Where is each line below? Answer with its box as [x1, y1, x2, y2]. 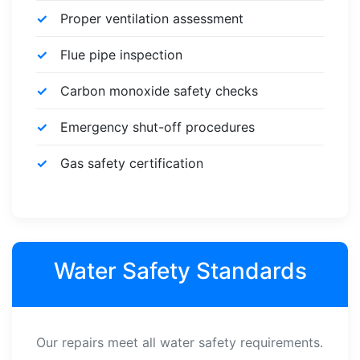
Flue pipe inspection [60, 47, 182, 63]
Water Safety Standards [53, 257, 307, 284]
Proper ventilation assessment [60, 10, 243, 27]
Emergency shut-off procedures [60, 119, 255, 135]
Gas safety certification [60, 155, 203, 171]
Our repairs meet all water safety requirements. [36, 334, 323, 350]
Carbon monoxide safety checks [60, 83, 258, 99]
